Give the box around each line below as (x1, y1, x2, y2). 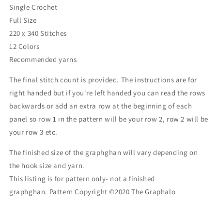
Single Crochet (9, 2, 58, 12)
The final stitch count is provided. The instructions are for (9, 75, 198, 84)
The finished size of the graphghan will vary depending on (9, 147, 198, 157)
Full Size (9, 15, 37, 25)
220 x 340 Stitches (9, 28, 67, 38)
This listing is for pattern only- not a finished (9, 173, 155, 183)
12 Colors (9, 41, 40, 51)
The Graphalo (131, 186, 176, 196)
